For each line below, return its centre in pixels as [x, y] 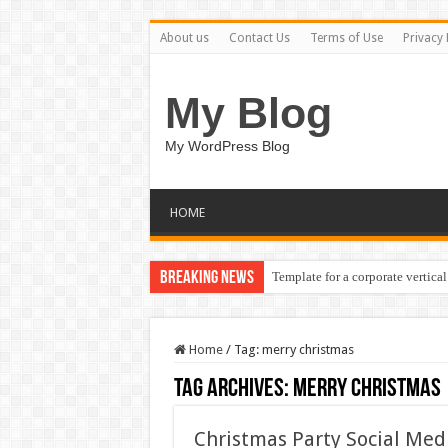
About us [184, 38]
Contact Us [259, 38]
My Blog [248, 113]
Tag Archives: [233, 389]
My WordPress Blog [227, 146]
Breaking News [206, 278]
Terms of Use [346, 38]
